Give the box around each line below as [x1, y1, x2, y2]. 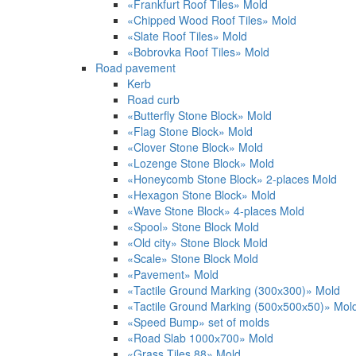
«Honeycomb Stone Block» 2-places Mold [127, 171, 337, 188]
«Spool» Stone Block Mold [127, 219, 259, 235]
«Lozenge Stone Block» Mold [127, 155, 274, 172]
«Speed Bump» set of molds [127, 314, 269, 331]
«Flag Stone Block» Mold [127, 123, 253, 140]
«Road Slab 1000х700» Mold [127, 330, 273, 346]
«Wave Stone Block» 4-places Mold [127, 203, 304, 219]
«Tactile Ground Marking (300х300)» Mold [127, 282, 340, 299]
